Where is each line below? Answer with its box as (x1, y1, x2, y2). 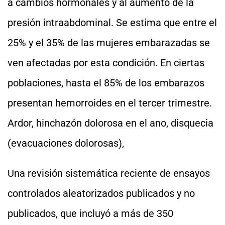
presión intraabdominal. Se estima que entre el (8, 17, 217, 29)
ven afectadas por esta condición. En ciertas (8, 57, 204, 69)
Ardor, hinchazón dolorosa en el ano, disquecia (8, 117, 213, 129)
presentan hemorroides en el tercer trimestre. (8, 97, 212, 109)
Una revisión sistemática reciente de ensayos (8, 167, 210, 179)
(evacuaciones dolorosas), (8, 137, 124, 149)
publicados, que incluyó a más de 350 (8, 207, 173, 219)
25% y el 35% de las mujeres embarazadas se (8, 37, 210, 49)
